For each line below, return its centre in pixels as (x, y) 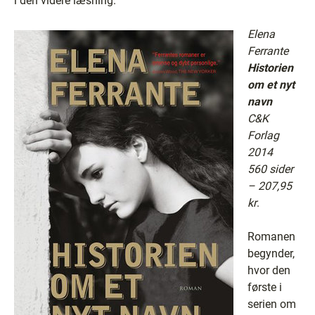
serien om (272, 304)
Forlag (263, 135)
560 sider (270, 169)
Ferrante (268, 51)
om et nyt (271, 85)
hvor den (269, 270)
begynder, (271, 253)
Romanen (271, 237)
